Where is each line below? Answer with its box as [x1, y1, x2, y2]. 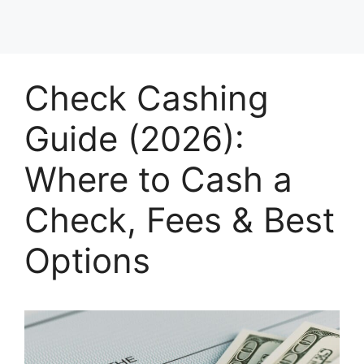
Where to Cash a [24, 158, 292, 200]
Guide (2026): [24, 118, 245, 159]
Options [24, 240, 150, 281]
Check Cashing [24, 77, 269, 119]
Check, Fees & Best [24, 199, 335, 240]
